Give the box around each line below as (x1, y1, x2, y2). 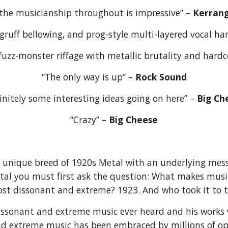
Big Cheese (109, 113, 158, 126)
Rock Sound (135, 71, 187, 83)
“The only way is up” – (41, 71, 135, 83)
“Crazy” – (70, 113, 109, 126)
